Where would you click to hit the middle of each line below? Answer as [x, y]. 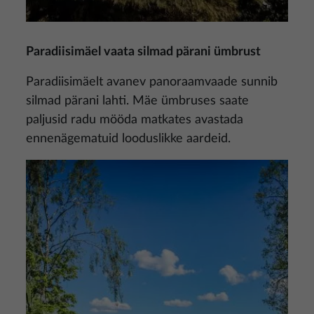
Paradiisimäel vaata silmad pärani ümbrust [143, 52]
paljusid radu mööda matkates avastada [135, 120]
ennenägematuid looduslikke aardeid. [128, 139]
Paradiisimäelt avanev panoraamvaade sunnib [152, 82]
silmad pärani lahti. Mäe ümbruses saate [137, 101]
